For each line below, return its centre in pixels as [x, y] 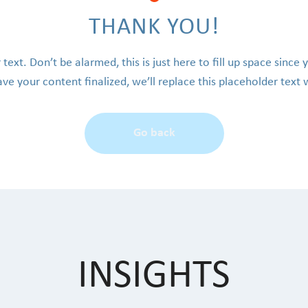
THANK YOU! [154, 28]
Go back [154, 133]
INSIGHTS [154, 277]
